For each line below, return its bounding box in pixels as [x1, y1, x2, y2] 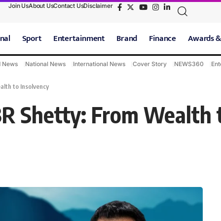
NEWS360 [174, 60, 204, 68]
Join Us [8, 2, 29, 9]
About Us [28, 2, 54, 9]
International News [73, 60, 125, 68]
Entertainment [53, 31, 105, 45]
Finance [149, 31, 176, 45]
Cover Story [133, 60, 167, 68]
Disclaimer [83, 2, 113, 9]
